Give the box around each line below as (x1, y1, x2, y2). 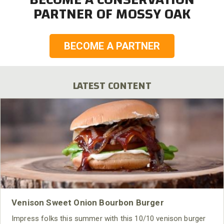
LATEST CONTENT (72, 76, 151, 96)
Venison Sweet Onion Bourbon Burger (11, 197, 164, 208)
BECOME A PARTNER (64, 40, 160, 52)
